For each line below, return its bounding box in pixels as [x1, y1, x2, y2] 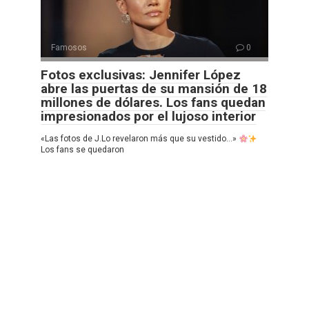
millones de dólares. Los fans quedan [41, 94, 266, 111]
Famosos [51, 43, 87, 53]
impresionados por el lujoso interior [41, 108, 256, 125]
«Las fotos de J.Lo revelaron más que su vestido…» [41, 134, 239, 144]
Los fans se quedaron [41, 145, 124, 155]
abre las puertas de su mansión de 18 [41, 81, 267, 97]
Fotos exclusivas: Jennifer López [41, 67, 241, 83]
